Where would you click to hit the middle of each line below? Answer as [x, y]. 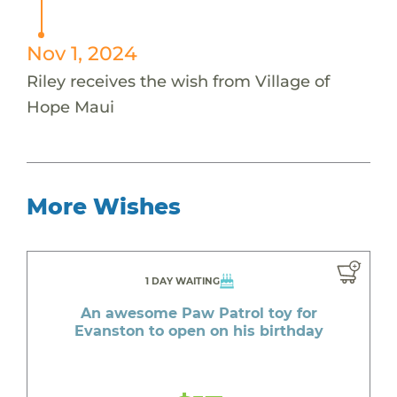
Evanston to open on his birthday [198, 331]
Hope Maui [70, 106]
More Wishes [103, 206]
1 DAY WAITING [182, 281]
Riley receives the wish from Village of [178, 81]
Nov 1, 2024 [82, 53]
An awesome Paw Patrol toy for [198, 313]
